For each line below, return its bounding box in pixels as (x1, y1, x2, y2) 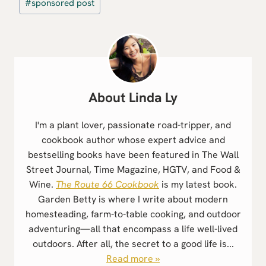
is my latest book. (159, 178, 237, 191)
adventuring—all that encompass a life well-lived (28, 222, 237, 235)
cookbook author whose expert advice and (41, 133, 225, 146)
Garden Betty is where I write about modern (38, 192, 228, 205)
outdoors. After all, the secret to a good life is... (32, 237, 234, 250)
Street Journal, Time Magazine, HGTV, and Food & (26, 163, 240, 176)
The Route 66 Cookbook (56, 178, 159, 191)
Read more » (106, 252, 160, 265)
